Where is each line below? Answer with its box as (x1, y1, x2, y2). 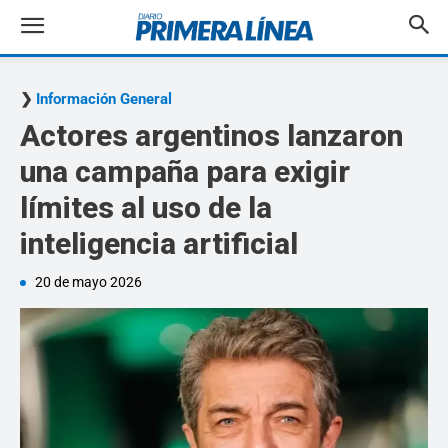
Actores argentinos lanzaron (20, 118, 403, 153)
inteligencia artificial (20, 226, 298, 261)
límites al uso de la (20, 190, 272, 225)
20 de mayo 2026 (35, 274, 142, 290)
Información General (36, 90, 172, 108)
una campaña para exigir (20, 154, 350, 189)
